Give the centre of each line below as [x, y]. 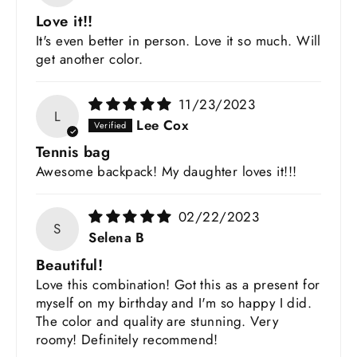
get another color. [90, 59]
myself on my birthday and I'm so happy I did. [174, 302]
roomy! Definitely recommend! [127, 339]
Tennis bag [73, 152]
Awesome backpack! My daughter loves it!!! [167, 172]
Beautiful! [70, 265]
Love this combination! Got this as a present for [178, 284]
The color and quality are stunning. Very [157, 321]
